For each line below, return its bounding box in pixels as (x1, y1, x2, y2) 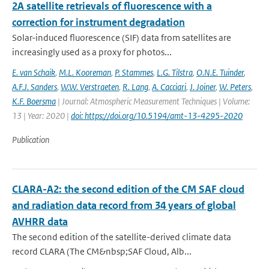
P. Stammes (115, 67, 153, 78)
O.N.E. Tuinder (196, 67, 244, 78)
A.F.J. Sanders (12, 81, 57, 92)
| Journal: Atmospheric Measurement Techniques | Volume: (56, 95, 250, 107)
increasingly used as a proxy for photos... (12, 46, 172, 58)
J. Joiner (190, 81, 216, 92)
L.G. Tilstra (157, 67, 193, 78)
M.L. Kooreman (59, 67, 111, 78)
